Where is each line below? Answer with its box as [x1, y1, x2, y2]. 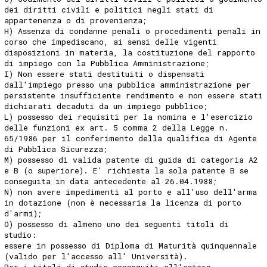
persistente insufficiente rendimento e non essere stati [4, 89, 263, 101]
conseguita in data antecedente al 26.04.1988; [4, 175, 218, 187]
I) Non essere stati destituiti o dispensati [4, 68, 205, 79]
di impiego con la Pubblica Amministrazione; [4, 57, 210, 69]
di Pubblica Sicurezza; [4, 143, 108, 154]
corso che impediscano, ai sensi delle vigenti [4, 36, 218, 47]
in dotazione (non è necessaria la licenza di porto [4, 197, 242, 208]
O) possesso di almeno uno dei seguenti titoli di [4, 218, 229, 229]
